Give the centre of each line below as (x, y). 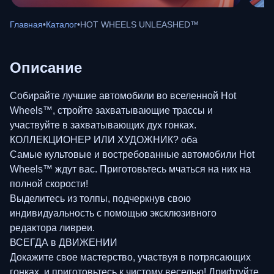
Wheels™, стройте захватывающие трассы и (111, 110)
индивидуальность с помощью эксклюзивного (113, 213)
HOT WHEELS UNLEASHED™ (139, 24)
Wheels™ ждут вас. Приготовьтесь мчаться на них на (130, 169)
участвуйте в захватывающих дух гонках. (103, 125)
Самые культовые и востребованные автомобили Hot (132, 154)
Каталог (61, 24)
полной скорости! (49, 183)
